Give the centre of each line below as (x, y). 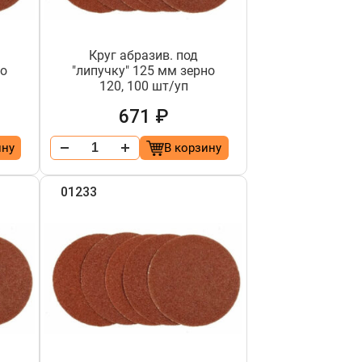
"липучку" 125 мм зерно (144, 71)
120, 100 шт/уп (143, 86)
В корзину (193, 148)
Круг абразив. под (144, 55)
